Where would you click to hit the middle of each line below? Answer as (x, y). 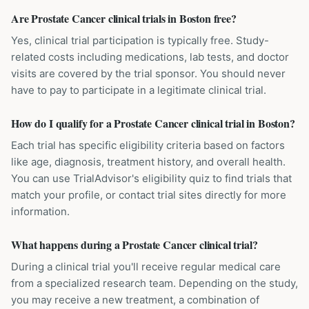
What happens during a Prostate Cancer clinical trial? (134, 245)
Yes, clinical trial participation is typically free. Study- (140, 40)
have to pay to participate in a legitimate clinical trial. (139, 90)
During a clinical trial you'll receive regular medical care (146, 267)
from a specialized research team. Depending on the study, (154, 283)
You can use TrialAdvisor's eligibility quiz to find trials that (151, 178)
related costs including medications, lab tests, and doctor (150, 57)
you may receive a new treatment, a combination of (135, 300)
